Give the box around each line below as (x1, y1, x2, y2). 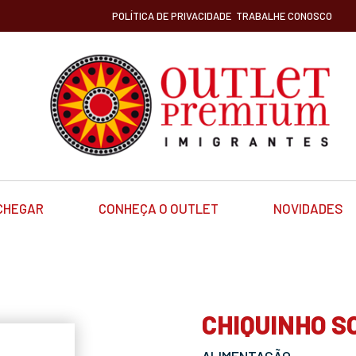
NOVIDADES (273, 199, 343, 216)
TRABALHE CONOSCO (236, 10, 332, 22)
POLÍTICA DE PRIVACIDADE (112, 10, 231, 22)
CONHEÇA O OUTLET (98, 199, 219, 216)
